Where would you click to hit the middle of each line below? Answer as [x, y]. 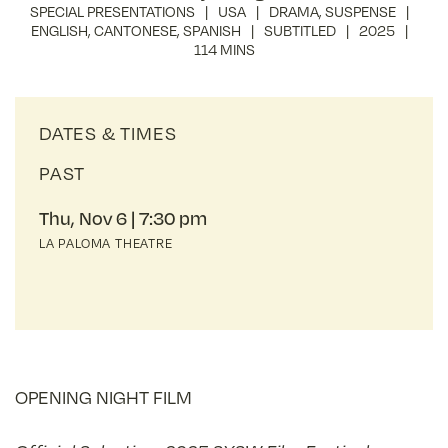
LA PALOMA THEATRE [106, 243]
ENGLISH [59, 30]
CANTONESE [135, 30]
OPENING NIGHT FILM [103, 397]
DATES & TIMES [108, 133]
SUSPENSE [360, 11]
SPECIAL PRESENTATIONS [112, 11]
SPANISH [211, 30]
